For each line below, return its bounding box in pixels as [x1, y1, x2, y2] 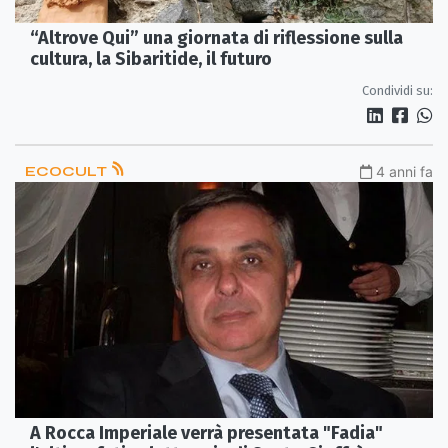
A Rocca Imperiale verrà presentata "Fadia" [30, 421, 383, 444]
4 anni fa [376, 163, 433, 181]
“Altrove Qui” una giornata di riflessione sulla [30, 27, 403, 50]
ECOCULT [25, 163, 110, 181]
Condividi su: [362, 83, 433, 99]
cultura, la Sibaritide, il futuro [30, 48, 272, 71]
